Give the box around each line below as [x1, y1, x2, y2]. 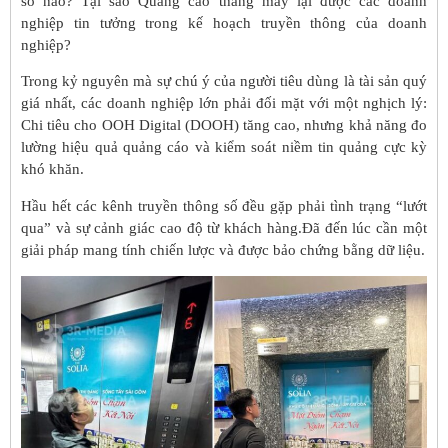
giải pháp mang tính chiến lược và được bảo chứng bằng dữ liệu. [21, 241, 425, 258]
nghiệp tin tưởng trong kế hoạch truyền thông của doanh [21, 15, 427, 31]
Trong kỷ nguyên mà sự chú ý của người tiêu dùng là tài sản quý [21, 73, 427, 90]
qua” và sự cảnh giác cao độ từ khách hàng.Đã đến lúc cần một [21, 219, 427, 236]
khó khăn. [21, 161, 84, 178]
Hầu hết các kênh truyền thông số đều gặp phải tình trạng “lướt [21, 197, 427, 214]
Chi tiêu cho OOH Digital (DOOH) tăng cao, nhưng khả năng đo [21, 117, 427, 134]
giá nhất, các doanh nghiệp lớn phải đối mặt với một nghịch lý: [21, 95, 427, 112]
